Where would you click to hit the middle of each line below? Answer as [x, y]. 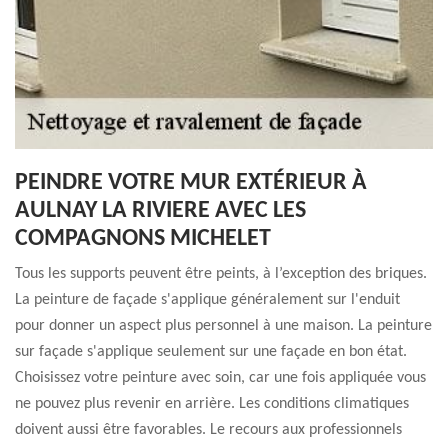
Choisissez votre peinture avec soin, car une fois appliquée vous [220, 378]
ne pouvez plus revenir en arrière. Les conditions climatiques [212, 404]
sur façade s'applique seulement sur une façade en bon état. [211, 352]
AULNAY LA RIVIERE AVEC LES [160, 211]
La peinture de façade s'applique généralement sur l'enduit [207, 300]
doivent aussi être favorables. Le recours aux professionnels [208, 430]
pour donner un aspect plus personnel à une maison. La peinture [223, 326]
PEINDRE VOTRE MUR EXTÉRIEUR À [191, 183]
